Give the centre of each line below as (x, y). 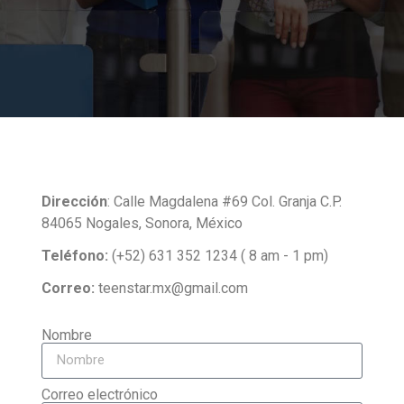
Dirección (74, 201)
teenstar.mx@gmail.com (173, 288)
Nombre (66, 335)
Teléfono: (74, 255)
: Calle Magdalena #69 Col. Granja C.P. (224, 201)
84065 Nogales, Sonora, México (142, 223)
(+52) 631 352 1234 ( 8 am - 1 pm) (218, 255)
